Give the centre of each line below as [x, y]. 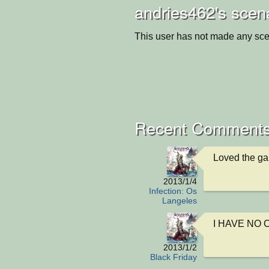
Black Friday [174, 257]
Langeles [180, 201]
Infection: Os [173, 191]
